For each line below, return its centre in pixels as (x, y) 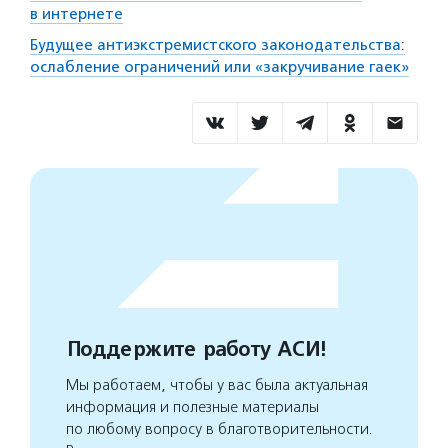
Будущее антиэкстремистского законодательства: (217, 45)
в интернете (76, 14)
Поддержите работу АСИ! (195, 350)
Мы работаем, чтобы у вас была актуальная (217, 385)
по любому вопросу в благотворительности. (219, 429)
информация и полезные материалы (192, 407)
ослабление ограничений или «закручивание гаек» (219, 67)
